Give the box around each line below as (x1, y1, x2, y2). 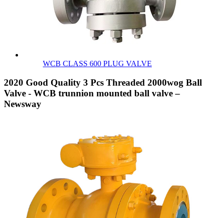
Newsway (4, 99, 41, 109)
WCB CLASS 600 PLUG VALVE (43, 59, 152, 68)
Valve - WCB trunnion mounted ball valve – (4, 88, 180, 99)
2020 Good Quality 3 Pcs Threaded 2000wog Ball (4, 77, 202, 88)
